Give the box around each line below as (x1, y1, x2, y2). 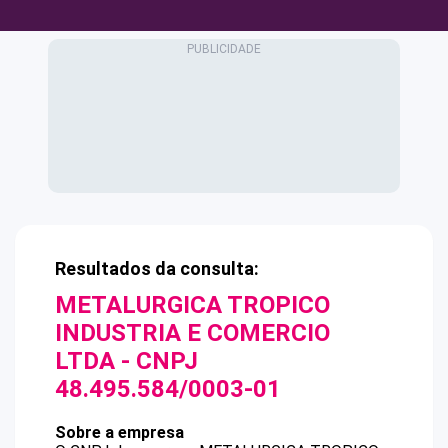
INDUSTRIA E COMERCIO (55, 319, 330, 347)
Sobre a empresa (55, 423, 184, 442)
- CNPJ (115, 347, 198, 375)
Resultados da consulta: (55, 258, 259, 279)
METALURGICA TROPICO (55, 291, 330, 319)
